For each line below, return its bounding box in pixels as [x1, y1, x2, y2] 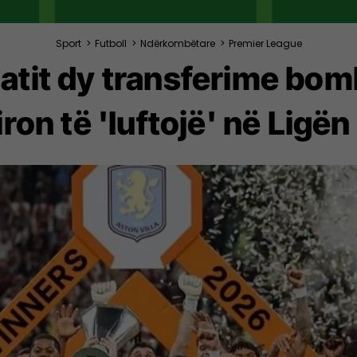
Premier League [228, 36, 302, 50]
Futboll [94, 36, 127, 50]
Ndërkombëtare [139, 36, 215, 50]
